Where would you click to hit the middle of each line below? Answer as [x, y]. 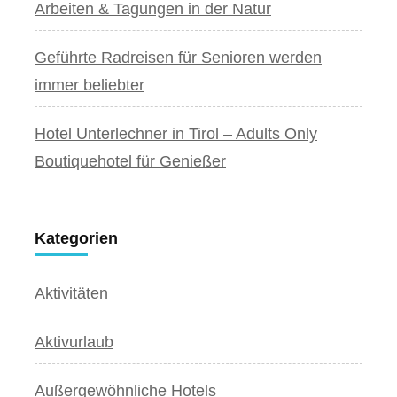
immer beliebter [90, 85]
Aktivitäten [71, 293]
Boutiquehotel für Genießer [130, 161]
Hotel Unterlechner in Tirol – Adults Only [176, 133]
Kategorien [76, 238]
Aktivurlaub [74, 342]
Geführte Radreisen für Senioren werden [178, 57]
